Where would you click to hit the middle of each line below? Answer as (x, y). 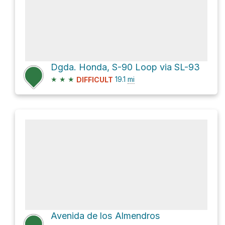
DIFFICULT (95, 80)
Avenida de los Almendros (105, 216)
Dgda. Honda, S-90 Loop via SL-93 (125, 67)
